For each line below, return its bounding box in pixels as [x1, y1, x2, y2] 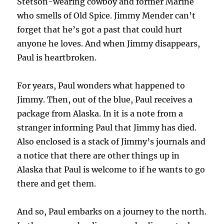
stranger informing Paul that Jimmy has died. [17, 122, 197, 132]
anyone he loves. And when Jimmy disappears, [17, 38, 200, 48]
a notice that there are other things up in [17, 150, 180, 160]
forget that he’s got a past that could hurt [17, 24, 183, 34]
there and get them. [17, 178, 96, 188]
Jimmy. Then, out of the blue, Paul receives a [17, 94, 193, 104]
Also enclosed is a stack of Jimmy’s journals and [17, 136, 206, 146]
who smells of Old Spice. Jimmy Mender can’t [17, 10, 196, 20]
